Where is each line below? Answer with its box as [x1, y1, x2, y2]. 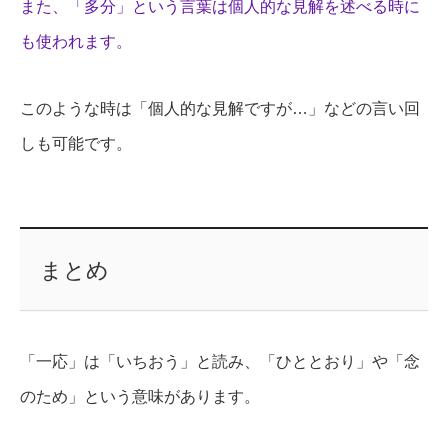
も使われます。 [20, 32, 132, 50]
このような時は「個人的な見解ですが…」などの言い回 [20, 99, 420, 117]
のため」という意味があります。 [20, 387, 260, 405]
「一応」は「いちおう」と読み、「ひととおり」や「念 [20, 352, 420, 370]
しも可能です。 [20, 134, 132, 152]
